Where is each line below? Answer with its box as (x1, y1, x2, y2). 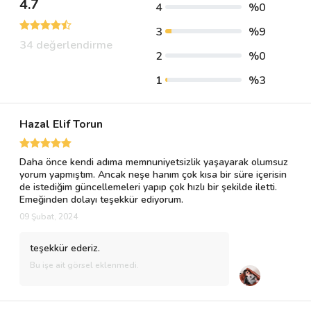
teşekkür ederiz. (30, 242, 100, 255)
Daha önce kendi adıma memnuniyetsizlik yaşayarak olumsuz (19, 155, 288, 169)
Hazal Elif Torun (19, 117, 103, 132)
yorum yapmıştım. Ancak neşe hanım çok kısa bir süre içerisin (19, 168, 287, 181)
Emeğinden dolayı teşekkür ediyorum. (19, 193, 183, 206)
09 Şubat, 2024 (19, 211, 78, 222)
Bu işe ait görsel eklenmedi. (30, 260, 139, 271)
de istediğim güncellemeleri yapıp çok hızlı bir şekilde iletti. (19, 180, 277, 194)
